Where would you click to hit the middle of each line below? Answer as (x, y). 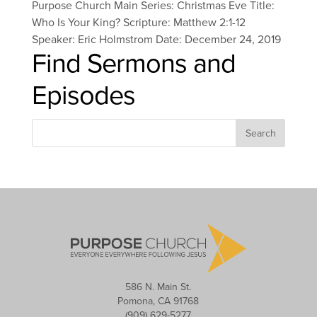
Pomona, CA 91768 (158, 301)
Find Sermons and (133, 64)
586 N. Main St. (158, 287)
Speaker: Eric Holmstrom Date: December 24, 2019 (156, 40)
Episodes (83, 96)
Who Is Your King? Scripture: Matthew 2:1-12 (138, 23)
